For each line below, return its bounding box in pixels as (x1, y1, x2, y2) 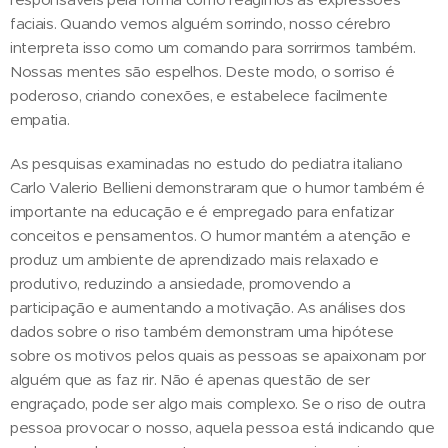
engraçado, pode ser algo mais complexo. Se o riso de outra (10, 394, 426, 414)
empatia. (10, 110, 70, 130)
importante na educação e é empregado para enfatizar (10, 202, 394, 222)
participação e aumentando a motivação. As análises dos (10, 298, 406, 318)
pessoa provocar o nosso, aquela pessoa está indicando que (10, 418, 435, 438)
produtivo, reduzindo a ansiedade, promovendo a (10, 274, 352, 294)
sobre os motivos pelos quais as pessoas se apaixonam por (10, 346, 426, 366)
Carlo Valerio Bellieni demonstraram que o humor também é (10, 178, 425, 198)
